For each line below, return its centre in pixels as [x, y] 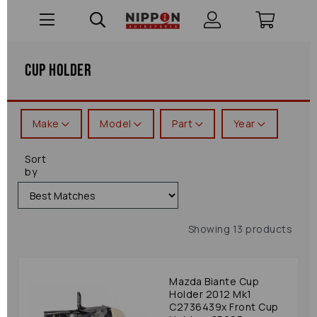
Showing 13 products [240, 229]
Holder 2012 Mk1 [211, 294]
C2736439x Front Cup [224, 307]
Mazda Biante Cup [214, 281]
